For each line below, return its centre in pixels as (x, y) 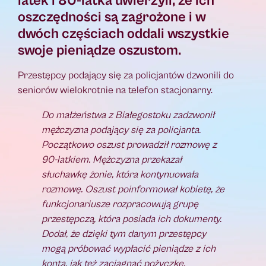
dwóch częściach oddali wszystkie (123, 34)
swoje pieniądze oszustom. (99, 51)
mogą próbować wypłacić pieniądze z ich (129, 249)
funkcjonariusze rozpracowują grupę (120, 205)
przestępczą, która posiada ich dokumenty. (132, 219)
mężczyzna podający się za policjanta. (121, 130)
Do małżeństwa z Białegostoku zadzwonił (128, 115)
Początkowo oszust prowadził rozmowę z (129, 145)
